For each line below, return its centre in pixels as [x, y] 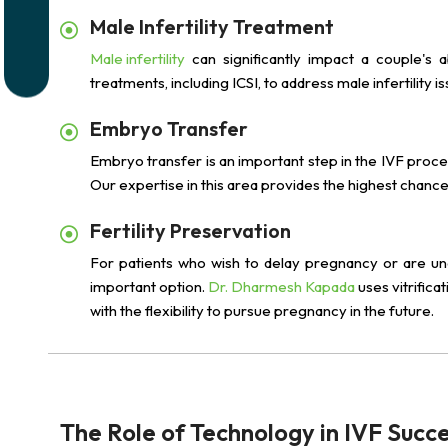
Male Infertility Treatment [212, 26]
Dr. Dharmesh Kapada [281, 286]
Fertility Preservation [190, 230]
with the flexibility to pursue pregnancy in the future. [262, 310]
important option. [149, 286]
